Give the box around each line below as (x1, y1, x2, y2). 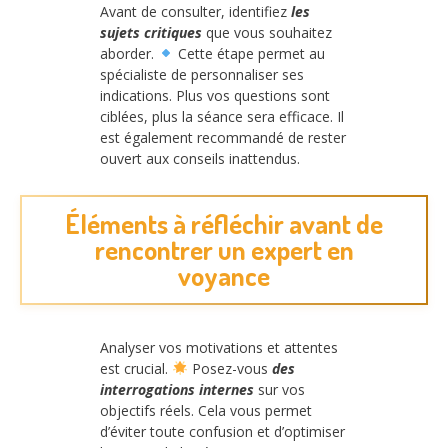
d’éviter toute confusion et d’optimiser (100, 422, 345, 442)
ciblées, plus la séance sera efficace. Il (100, 106, 344, 126)
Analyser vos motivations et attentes (100, 338, 338, 358)
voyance (178, 259, 270, 293)
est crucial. (100, 359, 172, 379)
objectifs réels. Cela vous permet (100, 401, 312, 421)
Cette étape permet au (173, 43, 325, 63)
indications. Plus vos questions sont (100, 85, 330, 105)
